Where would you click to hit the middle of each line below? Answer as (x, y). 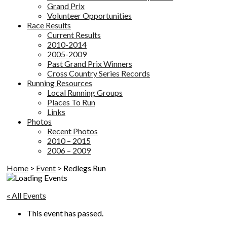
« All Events (26, 196)
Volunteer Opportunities (89, 16)
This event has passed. (65, 213)
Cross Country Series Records (99, 73)
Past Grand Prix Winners (90, 64)
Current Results (74, 35)
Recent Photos (72, 131)
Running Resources (60, 83)
